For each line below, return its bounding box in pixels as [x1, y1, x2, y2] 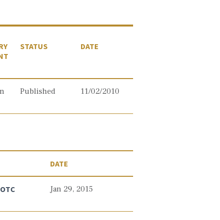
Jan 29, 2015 [50, 184, 93, 194]
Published [20, 86, 55, 96]
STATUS [20, 41, 48, 51]
